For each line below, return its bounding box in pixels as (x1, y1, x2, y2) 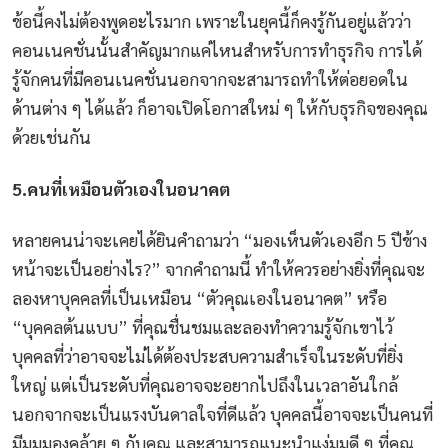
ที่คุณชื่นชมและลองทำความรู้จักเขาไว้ (132, 315, 393, 339)
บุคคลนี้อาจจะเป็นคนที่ (270, 402, 433, 426)
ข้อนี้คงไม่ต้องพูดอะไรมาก (12, 9, 191, 33)
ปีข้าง (391, 228, 427, 252)
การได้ (378, 38, 422, 62)
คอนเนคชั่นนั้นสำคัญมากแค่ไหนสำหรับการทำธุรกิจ (12, 38, 378, 62)
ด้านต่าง (12, 96, 67, 120)
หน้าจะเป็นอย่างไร (12, 257, 143, 281)
